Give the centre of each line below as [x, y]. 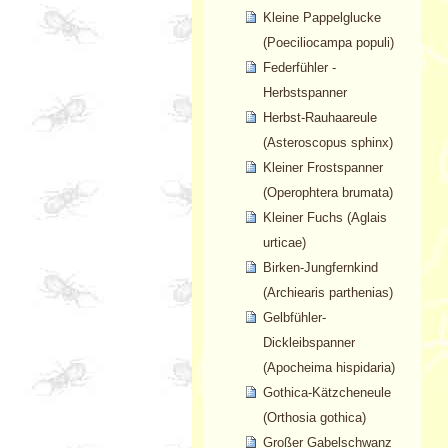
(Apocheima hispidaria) [328, 368]
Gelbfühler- [294, 318]
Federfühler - [299, 68]
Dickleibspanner [308, 343]
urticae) [284, 243]
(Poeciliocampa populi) [328, 43]
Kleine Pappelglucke [321, 18]
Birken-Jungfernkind [320, 268]
